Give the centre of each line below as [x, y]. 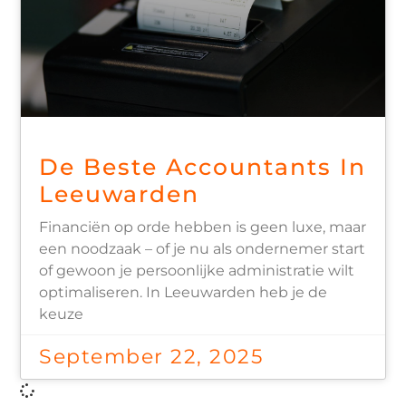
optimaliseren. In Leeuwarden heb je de [184, 292]
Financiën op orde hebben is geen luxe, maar [203, 227]
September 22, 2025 [151, 356]
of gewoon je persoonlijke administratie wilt [197, 270]
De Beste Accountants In [203, 166]
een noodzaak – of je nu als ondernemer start [203, 248]
